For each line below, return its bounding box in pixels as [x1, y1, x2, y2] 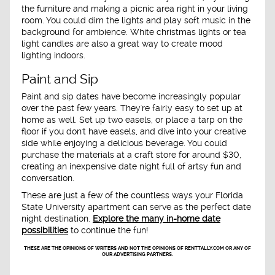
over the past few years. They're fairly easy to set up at [21, 103, 242, 114]
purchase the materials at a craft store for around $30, [21, 150, 241, 160]
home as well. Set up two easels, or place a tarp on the [21, 115, 242, 125]
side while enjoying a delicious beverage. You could [21, 138, 227, 149]
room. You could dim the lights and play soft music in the [21, 15, 250, 25]
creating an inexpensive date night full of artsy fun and [21, 161, 241, 172]
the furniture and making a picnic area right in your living [21, 3, 248, 14]
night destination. [21, 213, 93, 223]
